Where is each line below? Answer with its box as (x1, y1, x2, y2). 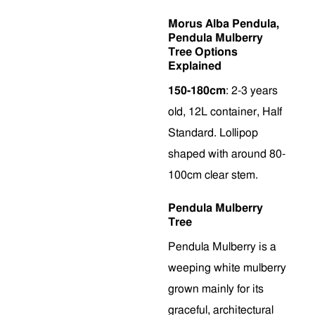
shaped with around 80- (168, 148, 285, 160)
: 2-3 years (226, 85, 278, 96)
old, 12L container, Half (168, 106, 282, 117)
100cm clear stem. (168, 169, 258, 181)
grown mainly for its (168, 283, 264, 295)
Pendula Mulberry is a (168, 241, 276, 252)
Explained (168, 60, 221, 72)
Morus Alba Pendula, (168, 18, 279, 30)
